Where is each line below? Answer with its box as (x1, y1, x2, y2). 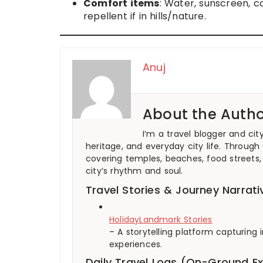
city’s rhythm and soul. (86, 165, 183, 177)
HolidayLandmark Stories (109, 214, 213, 226)
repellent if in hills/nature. (83, 9, 206, 23)
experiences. (109, 238, 163, 251)
